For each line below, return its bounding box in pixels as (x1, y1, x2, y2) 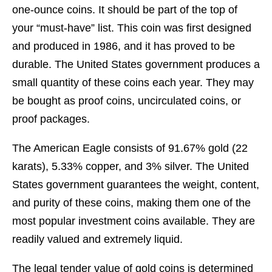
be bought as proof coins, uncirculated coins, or (12, 95, 241, 107)
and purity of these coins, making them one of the (12, 197, 251, 209)
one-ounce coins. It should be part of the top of (12, 4, 237, 16)
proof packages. (12, 113, 90, 126)
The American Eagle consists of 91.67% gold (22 (12, 142, 248, 155)
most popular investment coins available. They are (12, 215, 255, 228)
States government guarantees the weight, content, (12, 178, 259, 191)
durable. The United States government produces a (12, 58, 260, 71)
